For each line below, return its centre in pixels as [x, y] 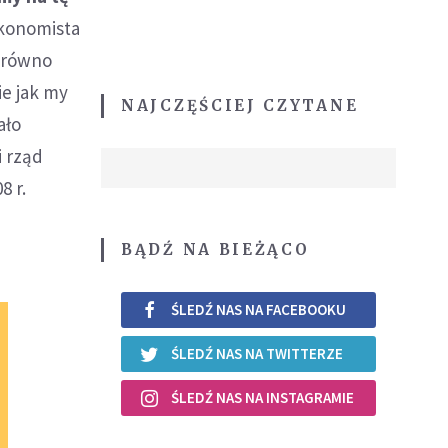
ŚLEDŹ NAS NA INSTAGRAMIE [262, 398]
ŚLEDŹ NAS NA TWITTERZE [257, 354]
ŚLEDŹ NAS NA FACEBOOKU [258, 310]
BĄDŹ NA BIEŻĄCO [215, 249]
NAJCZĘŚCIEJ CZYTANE [240, 105]
